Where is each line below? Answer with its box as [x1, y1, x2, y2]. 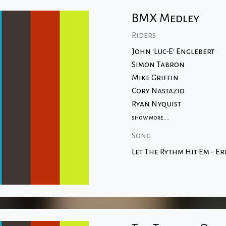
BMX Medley [131, 12, 200, 25]
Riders [131, 31, 156, 40]
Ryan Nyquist [131, 99, 181, 108]
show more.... [131, 114, 169, 121]
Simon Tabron [131, 60, 185, 69]
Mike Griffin [131, 73, 179, 82]
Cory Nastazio [131, 86, 185, 95]
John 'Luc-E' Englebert [131, 47, 214, 56]
